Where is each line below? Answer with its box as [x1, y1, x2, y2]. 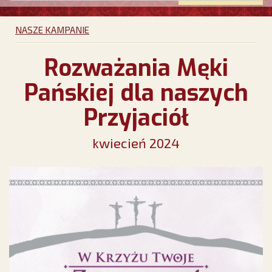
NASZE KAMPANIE [15, 24, 89, 36]
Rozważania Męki [44, 53, 228, 84]
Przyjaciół [83, 103, 189, 134]
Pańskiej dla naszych [24, 78, 248, 109]
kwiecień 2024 [92, 135, 180, 151]
